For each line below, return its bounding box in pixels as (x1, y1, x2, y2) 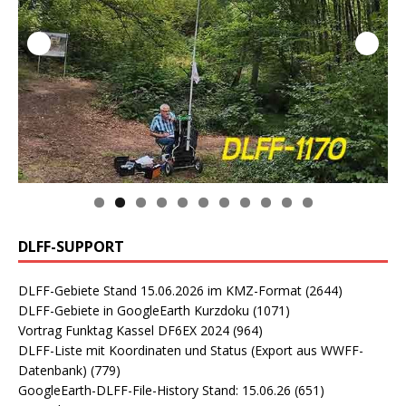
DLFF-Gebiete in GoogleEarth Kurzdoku (18, 301, 249, 319)
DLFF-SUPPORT (18, 236, 124, 256)
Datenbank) (18, 361, 87, 379)
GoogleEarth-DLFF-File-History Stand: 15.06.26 (18, 381, 291, 399)
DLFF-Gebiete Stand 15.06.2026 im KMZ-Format (18, 281, 302, 299)
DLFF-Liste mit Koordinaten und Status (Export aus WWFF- (18, 341, 363, 359)
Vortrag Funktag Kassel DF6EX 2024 (18, 321, 229, 339)
